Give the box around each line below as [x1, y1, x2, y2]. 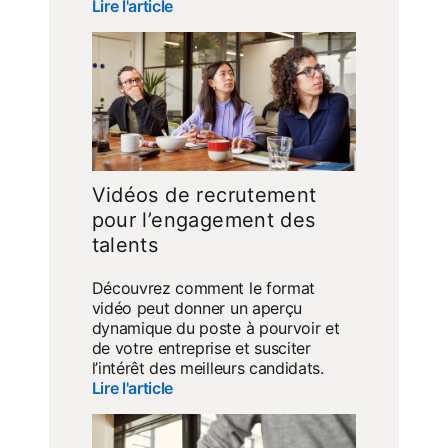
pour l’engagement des [91, 208, 316, 233]
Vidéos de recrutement [91, 183, 317, 208]
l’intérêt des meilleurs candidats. [91, 358, 324, 379]
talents [91, 233, 159, 258]
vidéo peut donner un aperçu [91, 298, 302, 319]
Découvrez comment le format [91, 278, 315, 299]
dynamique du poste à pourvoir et [91, 318, 340, 339]
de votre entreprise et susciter [91, 338, 311, 359]
